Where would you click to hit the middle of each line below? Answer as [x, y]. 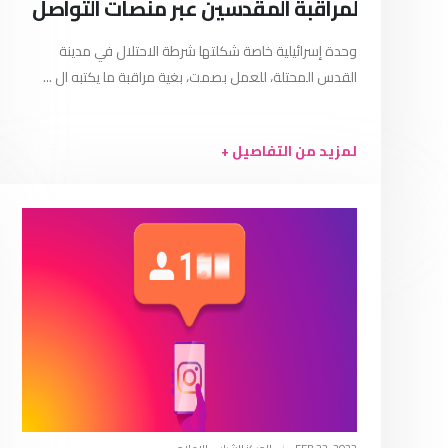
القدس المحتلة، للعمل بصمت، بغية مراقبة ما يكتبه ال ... [200, 77]
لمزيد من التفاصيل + [289, 151]
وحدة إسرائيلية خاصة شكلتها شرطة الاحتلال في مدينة [208, 51]
